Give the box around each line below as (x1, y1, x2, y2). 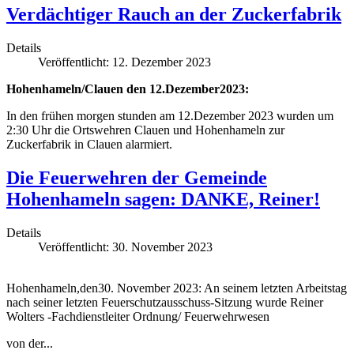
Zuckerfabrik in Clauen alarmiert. (6, 137, 172, 152)
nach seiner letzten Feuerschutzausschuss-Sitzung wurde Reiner (6, 296, 323, 310)
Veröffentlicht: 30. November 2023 (38, 240, 213, 254)
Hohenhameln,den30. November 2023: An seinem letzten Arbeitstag (6, 281, 347, 296)
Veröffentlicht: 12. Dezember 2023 (38, 55, 211, 70)
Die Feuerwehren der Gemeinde (6, 168, 267, 189)
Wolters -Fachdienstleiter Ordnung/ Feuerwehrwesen (6, 310, 269, 324)
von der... (6, 337, 53, 351)
